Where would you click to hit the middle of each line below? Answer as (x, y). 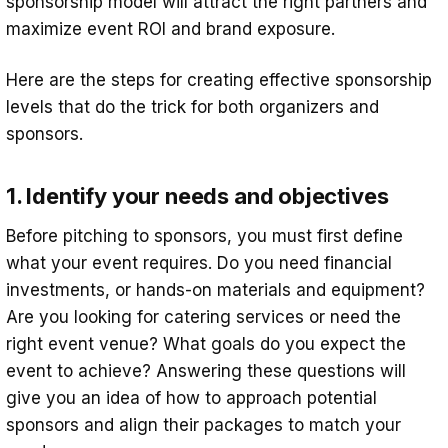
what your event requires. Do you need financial (199, 262)
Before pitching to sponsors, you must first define (204, 235)
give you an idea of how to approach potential (191, 397)
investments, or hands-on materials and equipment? (215, 289)
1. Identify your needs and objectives (197, 195)
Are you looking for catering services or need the (203, 316)
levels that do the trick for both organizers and (192, 106)
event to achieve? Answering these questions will (206, 370)
